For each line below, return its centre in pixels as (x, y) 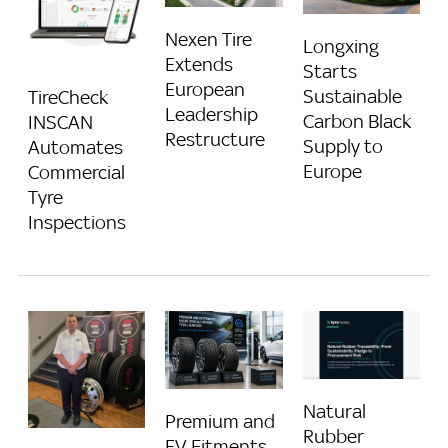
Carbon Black (356, 120)
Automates (75, 147)
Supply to (342, 145)
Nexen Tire (209, 39)
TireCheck (68, 97)
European (205, 89)
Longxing (340, 45)
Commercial (76, 172)
